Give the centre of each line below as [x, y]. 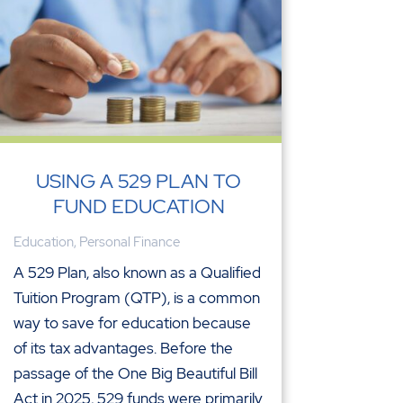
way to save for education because [132, 322]
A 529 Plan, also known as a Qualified [137, 272]
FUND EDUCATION [139, 206]
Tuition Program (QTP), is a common [136, 297]
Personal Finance [129, 242]
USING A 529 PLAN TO [139, 181]
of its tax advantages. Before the [123, 348]
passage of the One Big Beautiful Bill [135, 373]
